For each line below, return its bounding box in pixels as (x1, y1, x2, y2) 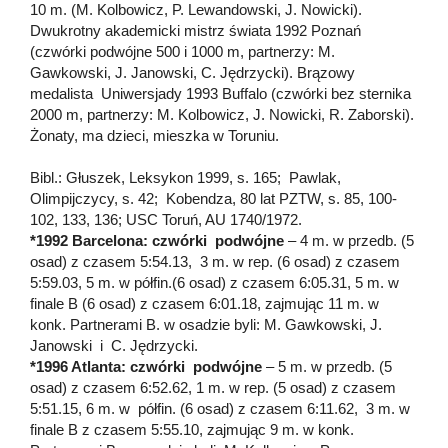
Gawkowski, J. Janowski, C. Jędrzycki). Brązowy (30, 63, 355, 81)
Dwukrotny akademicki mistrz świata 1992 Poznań (30, 21, 361, 39)
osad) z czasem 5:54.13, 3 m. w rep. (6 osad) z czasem (30, 252, 400, 270)
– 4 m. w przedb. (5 (284, 231, 414, 249)
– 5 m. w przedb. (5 (262, 357, 392, 375)
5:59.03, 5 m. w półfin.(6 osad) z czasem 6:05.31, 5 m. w (30, 273, 403, 291)
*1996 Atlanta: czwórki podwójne (30, 357, 262, 375)
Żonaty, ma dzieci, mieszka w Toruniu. (30, 126, 279, 144)
